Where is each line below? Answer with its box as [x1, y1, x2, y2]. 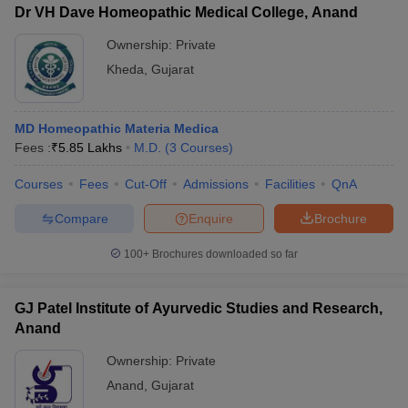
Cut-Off [125, 177, 167, 191]
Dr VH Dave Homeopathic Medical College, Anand [15, 5, 358, 20]
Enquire [189, 210, 233, 226]
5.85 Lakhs [58, 140, 122, 155]
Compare [54, 210, 108, 226]
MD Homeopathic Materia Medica [15, 121, 219, 136]
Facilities [265, 177, 315, 191]
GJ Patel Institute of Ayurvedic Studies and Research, [15, 301, 382, 316]
